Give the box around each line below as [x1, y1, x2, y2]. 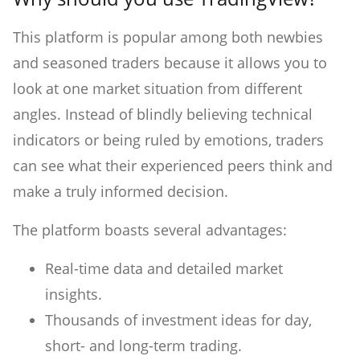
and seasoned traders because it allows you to [13, 52, 327, 72]
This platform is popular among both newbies [13, 27, 323, 47]
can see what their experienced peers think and [13, 155, 333, 175]
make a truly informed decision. [13, 181, 228, 201]
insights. [45, 284, 106, 304]
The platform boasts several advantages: [13, 219, 287, 239]
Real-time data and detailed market [45, 258, 283, 278]
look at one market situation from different [13, 78, 302, 98]
